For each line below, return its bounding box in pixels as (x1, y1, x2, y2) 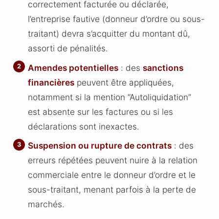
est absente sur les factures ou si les (28, 106, 174, 117)
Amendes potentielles (28, 62, 119, 73)
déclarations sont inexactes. (28, 121, 140, 131)
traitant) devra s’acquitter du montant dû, (28, 28, 191, 39)
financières (28, 77, 75, 88)
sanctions (143, 62, 184, 73)
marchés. (28, 199, 65, 210)
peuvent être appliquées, (74, 77, 175, 88)
